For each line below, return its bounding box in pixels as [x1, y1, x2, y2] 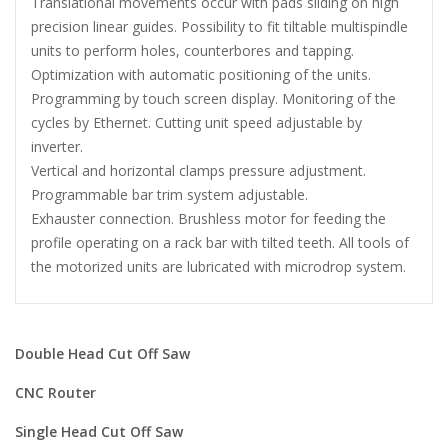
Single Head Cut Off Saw [15, 421, 183, 441]
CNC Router [15, 382, 96, 402]
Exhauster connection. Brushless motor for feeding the [31, 209, 386, 228]
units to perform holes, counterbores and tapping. [31, 41, 354, 60]
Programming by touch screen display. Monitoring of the [31, 89, 396, 108]
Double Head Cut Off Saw [15, 343, 190, 363]
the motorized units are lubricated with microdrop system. [31, 257, 406, 276]
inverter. [31, 137, 83, 156]
